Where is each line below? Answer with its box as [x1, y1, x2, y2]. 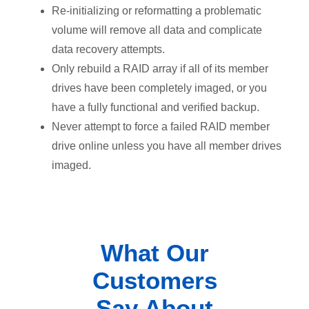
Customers [92, 266, 217, 294]
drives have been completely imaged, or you [52, 81, 267, 94]
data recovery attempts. [52, 43, 165, 55]
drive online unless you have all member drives [52, 139, 281, 152]
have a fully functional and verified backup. [52, 101, 259, 113]
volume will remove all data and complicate [52, 23, 262, 36]
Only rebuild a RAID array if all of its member [52, 62, 268, 74]
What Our [100, 239, 209, 266]
